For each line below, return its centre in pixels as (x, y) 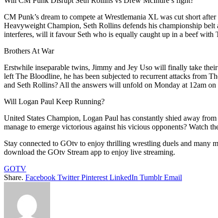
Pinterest (94, 178)
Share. (14, 178)
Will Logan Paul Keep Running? (54, 102)
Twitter (68, 178)
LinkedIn (124, 178)
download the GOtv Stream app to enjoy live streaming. (90, 152)
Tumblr (151, 178)
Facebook (40, 178)
